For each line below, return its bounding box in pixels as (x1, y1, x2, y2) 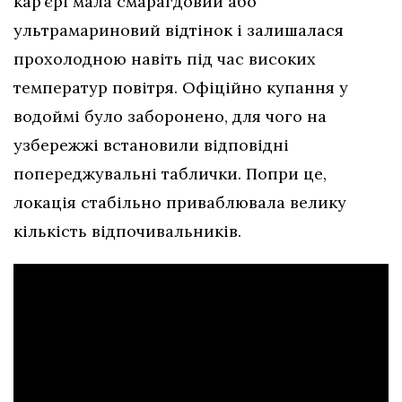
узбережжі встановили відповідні (13, 135, 289, 156)
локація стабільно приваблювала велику (13, 192, 346, 214)
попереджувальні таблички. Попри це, (13, 163, 327, 185)
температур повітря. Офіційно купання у (13, 77, 348, 99)
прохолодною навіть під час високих (13, 48, 316, 70)
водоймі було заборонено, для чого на (13, 106, 327, 127)
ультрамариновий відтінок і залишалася (13, 20, 344, 41)
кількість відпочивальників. (13, 221, 241, 242)
